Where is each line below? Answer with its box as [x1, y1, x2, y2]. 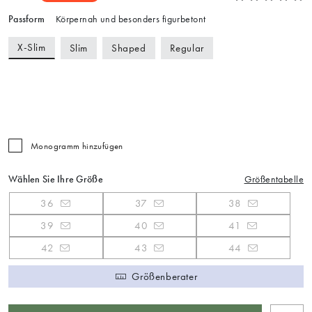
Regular [169, 41, 204, 54]
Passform [8, 13, 45, 26]
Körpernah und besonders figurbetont [53, 13, 206, 26]
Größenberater [132, 270, 198, 283]
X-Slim [17, 41, 46, 54]
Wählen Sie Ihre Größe [8, 173, 103, 186]
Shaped [111, 41, 146, 54]
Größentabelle [244, 173, 304, 186]
